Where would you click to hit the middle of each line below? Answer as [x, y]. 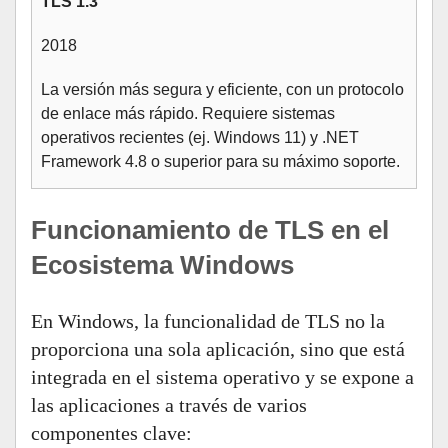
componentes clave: [111, 433]
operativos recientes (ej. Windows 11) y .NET [200, 137]
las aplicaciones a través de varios [169, 405]
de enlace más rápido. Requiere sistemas [188, 113]
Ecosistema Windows [162, 265]
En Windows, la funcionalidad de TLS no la [208, 321]
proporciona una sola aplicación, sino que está [218, 349]
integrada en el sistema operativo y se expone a [222, 377]
